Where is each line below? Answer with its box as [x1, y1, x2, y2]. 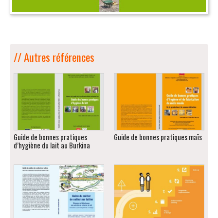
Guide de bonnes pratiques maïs [114, 131, 202, 142]
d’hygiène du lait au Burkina [13, 140, 90, 150]
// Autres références [13, 48, 94, 65]
